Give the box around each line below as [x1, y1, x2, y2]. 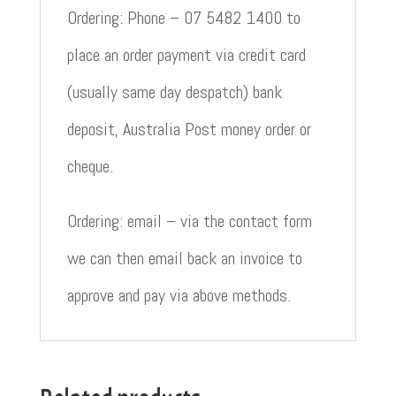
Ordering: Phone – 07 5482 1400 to [66, 5, 301, 29]
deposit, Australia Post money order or [66, 117, 311, 141]
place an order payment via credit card [66, 42, 306, 66]
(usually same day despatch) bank [66, 80, 282, 103]
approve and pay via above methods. [66, 283, 291, 307]
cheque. [66, 154, 113, 178]
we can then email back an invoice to [66, 246, 302, 270]
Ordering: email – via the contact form [66, 209, 312, 232]
